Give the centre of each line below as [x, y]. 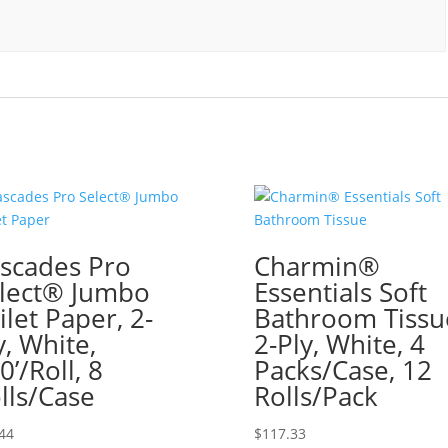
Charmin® [316, 266]
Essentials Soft [340, 292]
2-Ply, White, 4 [339, 344]
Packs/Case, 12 [342, 370]
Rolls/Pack [315, 396]
